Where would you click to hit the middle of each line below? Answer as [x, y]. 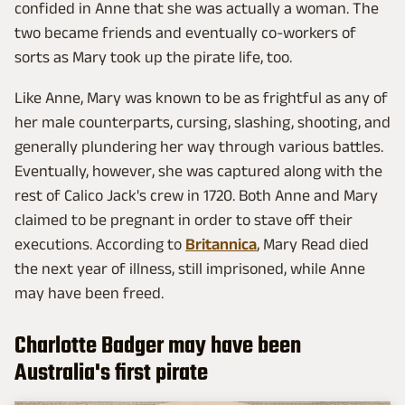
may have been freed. [89, 292]
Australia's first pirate [111, 373]
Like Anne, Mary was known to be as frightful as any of [201, 97]
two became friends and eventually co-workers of [185, 32]
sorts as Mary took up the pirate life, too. [153, 57]
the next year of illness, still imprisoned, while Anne [190, 268]
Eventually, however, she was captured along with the [198, 170]
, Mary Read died [313, 244]
